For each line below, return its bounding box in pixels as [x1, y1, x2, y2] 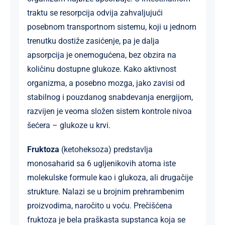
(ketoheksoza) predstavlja [59, 144, 153, 154]
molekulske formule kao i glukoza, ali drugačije [27, 172, 193, 182]
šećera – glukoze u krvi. [27, 120, 110, 130]
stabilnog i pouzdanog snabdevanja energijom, [27, 92, 193, 102]
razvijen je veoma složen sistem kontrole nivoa [27, 106, 192, 116]
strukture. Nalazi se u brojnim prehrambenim [27, 186, 184, 196]
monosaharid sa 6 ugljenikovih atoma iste [27, 158, 176, 168]
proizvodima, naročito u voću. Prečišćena [27, 200, 172, 210]
